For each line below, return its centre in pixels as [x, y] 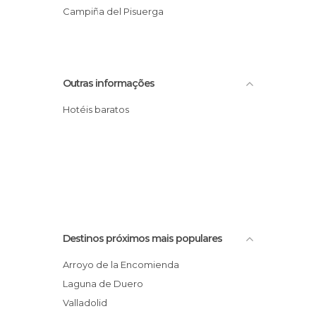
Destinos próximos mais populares [142, 238]
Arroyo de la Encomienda [124, 265]
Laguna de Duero [105, 284]
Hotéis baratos [99, 109]
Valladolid [88, 303]
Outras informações [109, 83]
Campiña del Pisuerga [117, 11]
